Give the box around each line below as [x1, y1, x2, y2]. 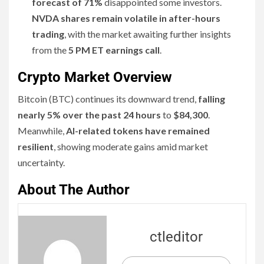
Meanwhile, [18, 125, 66, 137]
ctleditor [150, 228, 203, 245]
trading [32, 28, 64, 40]
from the [32, 44, 68, 56]
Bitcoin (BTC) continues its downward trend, [18, 93, 198, 105]
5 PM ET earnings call [68, 44, 160, 56]
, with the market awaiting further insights [64, 28, 231, 40]
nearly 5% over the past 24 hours [18, 109, 161, 121]
